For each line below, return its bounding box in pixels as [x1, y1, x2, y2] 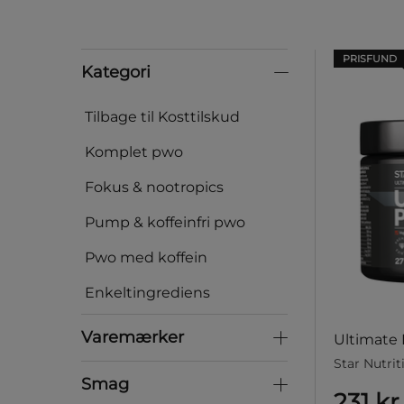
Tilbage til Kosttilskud [85, 108, 240, 125]
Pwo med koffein [85, 249, 207, 266]
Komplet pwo [85, 143, 183, 161]
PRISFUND [342, 51, 397, 65]
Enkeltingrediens [85, 284, 210, 301]
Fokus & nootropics [85, 179, 224, 196]
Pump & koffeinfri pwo [85, 214, 245, 231]
